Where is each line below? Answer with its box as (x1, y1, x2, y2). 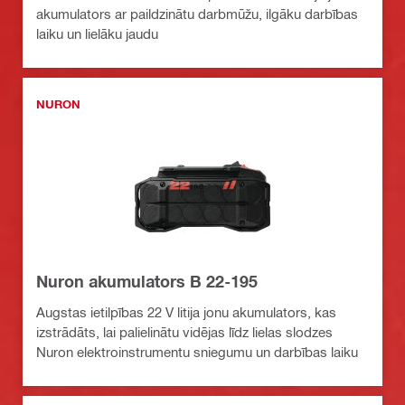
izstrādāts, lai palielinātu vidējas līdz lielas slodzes (36, 323, 333, 340)
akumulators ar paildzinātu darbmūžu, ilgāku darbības (36, 5, 358, 22)
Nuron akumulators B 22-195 (36, 270, 258, 291)
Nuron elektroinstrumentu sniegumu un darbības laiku (36, 343, 358, 360)
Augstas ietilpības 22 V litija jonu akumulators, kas (36, 303, 336, 320)
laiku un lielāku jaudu (36, 24, 158, 42)
